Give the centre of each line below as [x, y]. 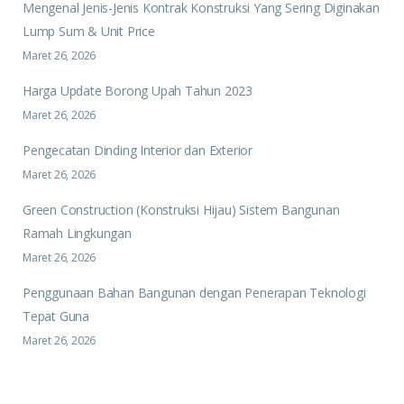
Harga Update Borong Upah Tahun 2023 [138, 91]
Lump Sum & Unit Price [89, 32]
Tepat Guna [56, 317]
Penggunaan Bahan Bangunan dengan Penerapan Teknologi [194, 293]
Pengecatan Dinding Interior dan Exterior [138, 151]
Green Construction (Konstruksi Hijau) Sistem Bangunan [181, 210]
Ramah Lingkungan [77, 234]
